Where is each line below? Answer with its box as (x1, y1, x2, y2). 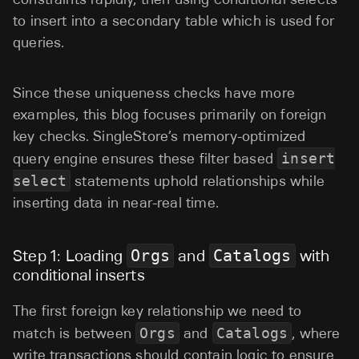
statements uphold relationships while (71, 172, 325, 190)
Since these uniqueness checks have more (13, 84, 296, 102)
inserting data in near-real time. (13, 194, 219, 212)
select (13, 172, 67, 189)
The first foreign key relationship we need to (13, 302, 302, 320)
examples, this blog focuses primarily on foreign (13, 106, 327, 123)
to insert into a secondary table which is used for (13, 12, 334, 30)
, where (292, 325, 341, 342)
